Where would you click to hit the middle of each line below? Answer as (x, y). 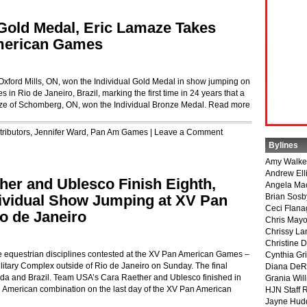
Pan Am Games (119, 132)
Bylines (283, 145)
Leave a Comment (188, 132)
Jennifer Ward (60, 132)
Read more (229, 105)
